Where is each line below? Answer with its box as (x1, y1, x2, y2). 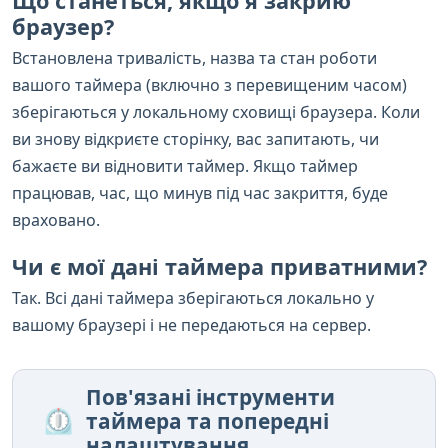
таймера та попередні (86, 406, 329, 435)
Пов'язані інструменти (86, 382, 335, 411)
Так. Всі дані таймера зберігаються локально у (12, 286, 374, 309)
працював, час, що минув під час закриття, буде (12, 181, 388, 204)
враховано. (12, 208, 100, 231)
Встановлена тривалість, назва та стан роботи (12, 46, 377, 69)
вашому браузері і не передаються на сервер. (12, 313, 371, 336)
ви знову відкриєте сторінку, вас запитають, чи (12, 127, 379, 150)
